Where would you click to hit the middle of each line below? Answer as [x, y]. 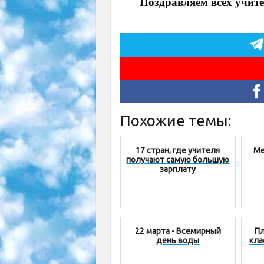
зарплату [178, 169]
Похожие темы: [176, 121]
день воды [178, 241]
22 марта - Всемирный [178, 231]
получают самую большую [178, 160]
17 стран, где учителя [178, 151]
